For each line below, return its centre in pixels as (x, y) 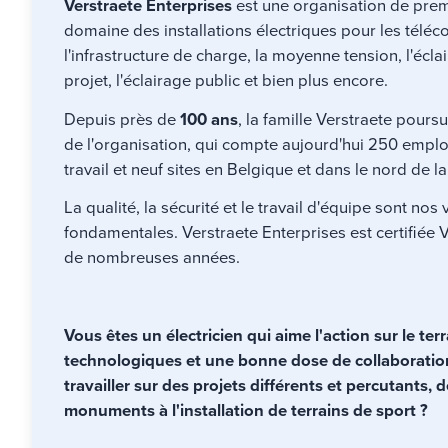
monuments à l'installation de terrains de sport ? (246, 410)
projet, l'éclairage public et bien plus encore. (226, 81)
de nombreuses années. (152, 258)
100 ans (209, 119)
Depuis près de (122, 119)
